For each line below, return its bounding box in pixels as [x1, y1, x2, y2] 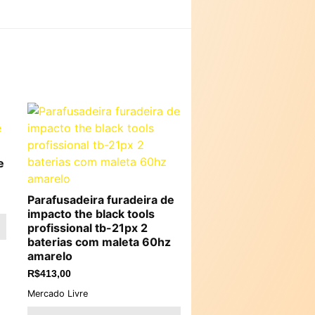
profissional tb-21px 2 [27, 221, 148, 235]
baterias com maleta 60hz [27, 235, 171, 249]
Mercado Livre [27, 288, 88, 299]
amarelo [27, 249, 72, 263]
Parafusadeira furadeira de [27, 193, 174, 207]
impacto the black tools [27, 207, 155, 221]
